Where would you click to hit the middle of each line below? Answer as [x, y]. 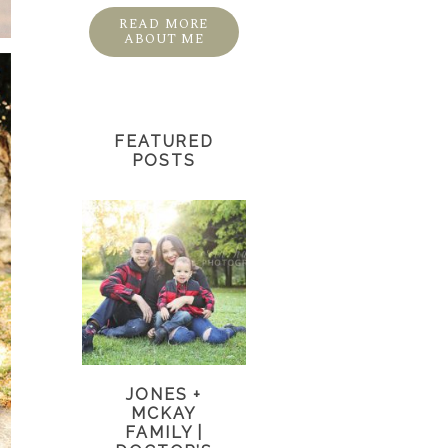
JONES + [164, 395]
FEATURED [164, 142]
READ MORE [164, 24]
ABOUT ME [164, 39]
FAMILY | [164, 433]
